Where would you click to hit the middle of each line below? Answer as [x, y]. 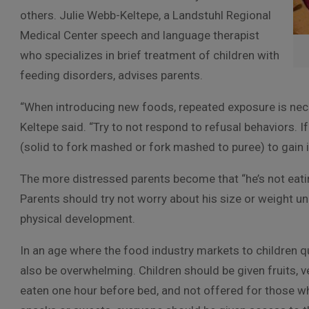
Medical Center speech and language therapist [140, 35]
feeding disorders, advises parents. [111, 75]
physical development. [78, 219]
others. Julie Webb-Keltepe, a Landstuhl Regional [146, 15]
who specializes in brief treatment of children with [150, 55]
